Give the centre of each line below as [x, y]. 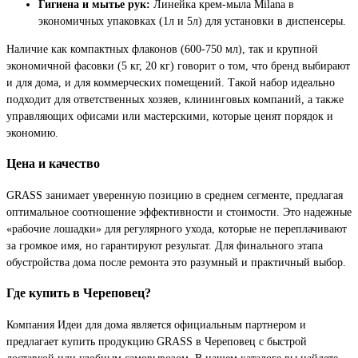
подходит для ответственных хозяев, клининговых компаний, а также [175, 99]
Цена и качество [53, 164]
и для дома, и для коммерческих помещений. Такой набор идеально [171, 82]
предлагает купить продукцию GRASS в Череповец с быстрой [157, 341]
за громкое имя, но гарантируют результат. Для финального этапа [165, 245]
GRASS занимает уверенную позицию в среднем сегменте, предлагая [175, 195]
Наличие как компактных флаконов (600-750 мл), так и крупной [162, 48]
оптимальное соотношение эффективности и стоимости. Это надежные [179, 211]
